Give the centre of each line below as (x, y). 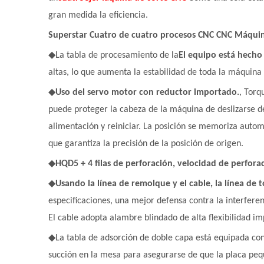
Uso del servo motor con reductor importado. (147, 93)
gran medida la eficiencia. (98, 15)
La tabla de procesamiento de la (117, 55)
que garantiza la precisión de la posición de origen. (146, 144)
